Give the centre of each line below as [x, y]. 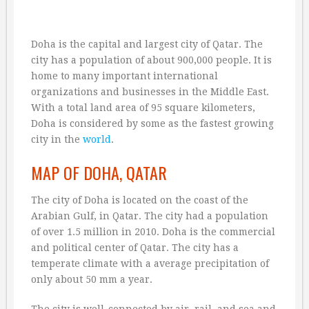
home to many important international [124, 76]
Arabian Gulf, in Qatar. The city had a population [150, 216]
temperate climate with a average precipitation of [150, 263]
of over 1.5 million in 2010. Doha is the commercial [153, 232]
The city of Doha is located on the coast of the [140, 200]
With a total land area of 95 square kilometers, [143, 108]
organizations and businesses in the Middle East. [150, 92]
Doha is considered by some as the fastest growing [152, 123]
